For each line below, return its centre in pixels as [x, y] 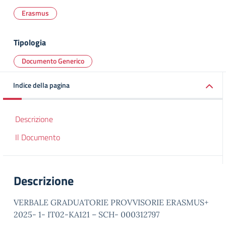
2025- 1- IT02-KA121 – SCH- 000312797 [87, 214]
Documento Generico [53, 61]
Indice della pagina [41, 85]
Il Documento [38, 137]
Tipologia [30, 42]
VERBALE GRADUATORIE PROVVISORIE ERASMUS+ [111, 202]
